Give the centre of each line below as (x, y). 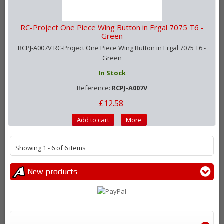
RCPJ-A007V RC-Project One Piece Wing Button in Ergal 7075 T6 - (112, 48)
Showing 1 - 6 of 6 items (51, 148)
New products (52, 172)
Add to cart (93, 120)
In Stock (112, 73)
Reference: (94, 88)
